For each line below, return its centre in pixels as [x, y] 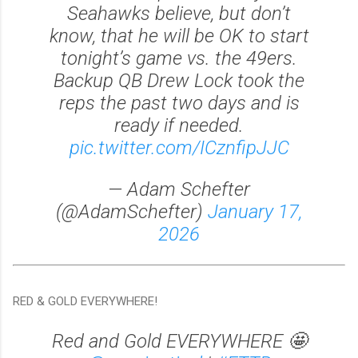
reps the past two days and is [179, 103]
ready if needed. [179, 126]
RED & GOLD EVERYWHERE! [85, 301]
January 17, [255, 212]
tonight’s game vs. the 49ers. [179, 59]
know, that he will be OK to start [179, 36]
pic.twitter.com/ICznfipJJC [179, 148]
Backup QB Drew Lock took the [179, 81]
